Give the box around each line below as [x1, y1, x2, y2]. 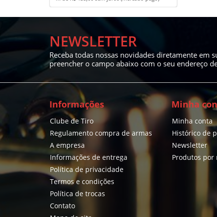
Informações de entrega [50, 152, 127, 162]
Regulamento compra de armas [50, 128, 152, 138]
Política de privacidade [50, 164, 124, 174]
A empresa [50, 140, 85, 150]
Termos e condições [50, 176, 114, 186]
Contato [50, 201, 75, 210]
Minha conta [171, 116, 213, 125]
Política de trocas [50, 188, 105, 198]
